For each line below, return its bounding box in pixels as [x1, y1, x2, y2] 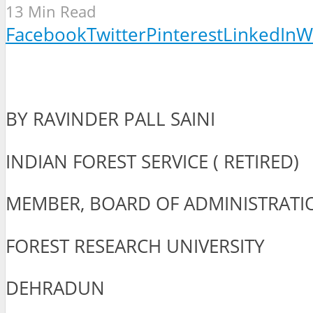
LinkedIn [223, 22, 296, 47]
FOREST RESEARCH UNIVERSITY [6, 233, 265, 259]
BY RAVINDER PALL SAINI [6, 106, 215, 131]
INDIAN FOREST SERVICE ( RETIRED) [6, 149, 299, 174]
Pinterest [146, 22, 223, 47]
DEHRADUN [6, 276, 105, 301]
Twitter [87, 22, 146, 47]
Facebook [6, 22, 87, 47]
